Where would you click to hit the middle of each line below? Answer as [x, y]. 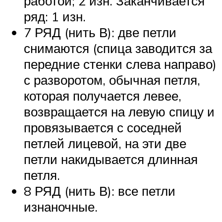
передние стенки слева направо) [120, 64]
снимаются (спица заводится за [118, 48]
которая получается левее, [103, 95]
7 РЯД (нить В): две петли [100, 32]
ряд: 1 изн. [55, 16]
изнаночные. [61, 206]
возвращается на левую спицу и [119, 111]
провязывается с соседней [103, 127]
